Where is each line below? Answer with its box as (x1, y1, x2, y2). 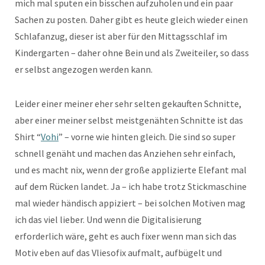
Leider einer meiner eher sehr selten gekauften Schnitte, (15, 98, 241, 109)
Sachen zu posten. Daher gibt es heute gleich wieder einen (15, 14, 248, 25)
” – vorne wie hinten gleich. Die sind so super (59, 131, 235, 143)
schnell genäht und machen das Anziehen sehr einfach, (15, 147, 235, 159)
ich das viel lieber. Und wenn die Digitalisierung (15, 214, 202, 225)
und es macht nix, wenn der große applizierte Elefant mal (15, 164, 247, 176)
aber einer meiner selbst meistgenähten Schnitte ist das (15, 114, 243, 126)
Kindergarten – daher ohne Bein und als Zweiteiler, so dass (15, 47, 249, 59)
